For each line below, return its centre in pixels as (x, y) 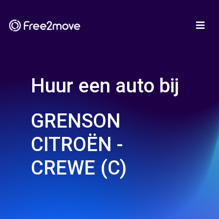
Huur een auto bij (105, 86)
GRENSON (76, 121)
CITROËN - (77, 144)
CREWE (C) (79, 168)
